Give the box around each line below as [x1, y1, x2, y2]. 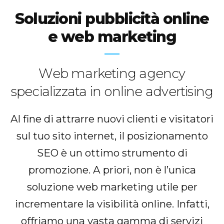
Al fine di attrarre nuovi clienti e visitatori [10, 112, 213, 125]
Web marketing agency [38, 65, 185, 81]
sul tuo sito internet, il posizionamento [16, 129, 208, 142]
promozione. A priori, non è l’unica [28, 163, 196, 176]
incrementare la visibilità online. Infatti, [14, 197, 209, 210]
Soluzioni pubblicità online [15, 9, 209, 28]
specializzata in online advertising [10, 83, 213, 99]
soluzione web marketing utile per [26, 180, 197, 193]
